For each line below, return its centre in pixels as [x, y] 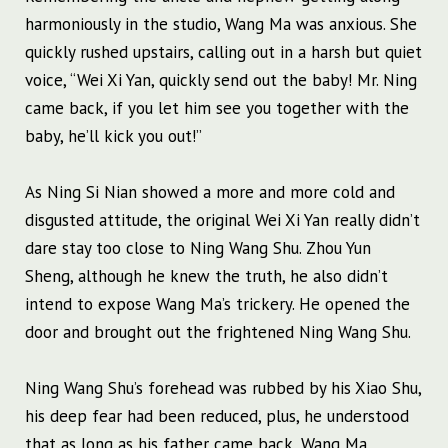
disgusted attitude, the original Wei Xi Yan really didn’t [222, 220]
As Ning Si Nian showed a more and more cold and [210, 192]
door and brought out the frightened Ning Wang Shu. [218, 332]
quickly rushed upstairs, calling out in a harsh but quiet [223, 52]
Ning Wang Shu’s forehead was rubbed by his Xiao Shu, [223, 388]
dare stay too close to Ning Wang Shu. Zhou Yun [198, 248]
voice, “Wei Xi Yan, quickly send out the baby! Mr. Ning [221, 80]
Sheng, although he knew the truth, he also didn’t [206, 276]
